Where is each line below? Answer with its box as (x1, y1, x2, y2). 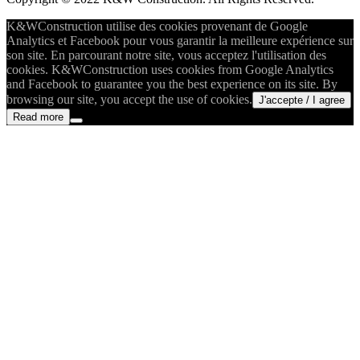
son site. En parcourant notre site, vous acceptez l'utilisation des (6, 47, 326, 62)
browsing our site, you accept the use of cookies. (6, 92, 252, 106)
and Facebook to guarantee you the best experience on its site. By (6, 76, 337, 91)
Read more (13, 110, 63, 123)
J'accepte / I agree (259, 93, 345, 106)
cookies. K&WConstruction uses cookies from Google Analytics (6, 62, 333, 76)
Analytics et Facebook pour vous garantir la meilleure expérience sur (6, 33, 354, 47)
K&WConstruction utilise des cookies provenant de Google (6, 18, 308, 33)
